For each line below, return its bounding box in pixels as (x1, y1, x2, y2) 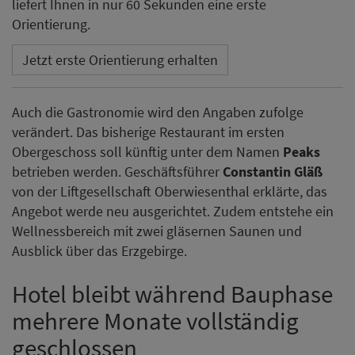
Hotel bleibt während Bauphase (12, 277, 333, 309)
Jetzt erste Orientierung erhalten (22, 50, 218, 69)
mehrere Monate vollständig (12, 304, 299, 336)
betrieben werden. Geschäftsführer (12, 162, 223, 181)
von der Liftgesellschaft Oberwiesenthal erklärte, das (12, 181, 327, 200)
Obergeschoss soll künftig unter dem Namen (12, 142, 283, 161)
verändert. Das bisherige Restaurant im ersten (12, 122, 284, 141)
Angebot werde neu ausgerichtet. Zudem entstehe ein (12, 201, 334, 220)
